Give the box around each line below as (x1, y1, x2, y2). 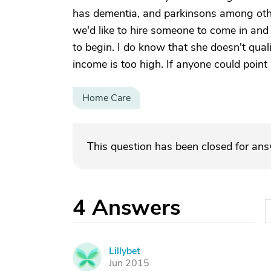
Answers (92, 193, 180, 223)
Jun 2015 (109, 256, 149, 270)
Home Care (82, 91, 131, 105)
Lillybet (109, 244, 140, 258)
